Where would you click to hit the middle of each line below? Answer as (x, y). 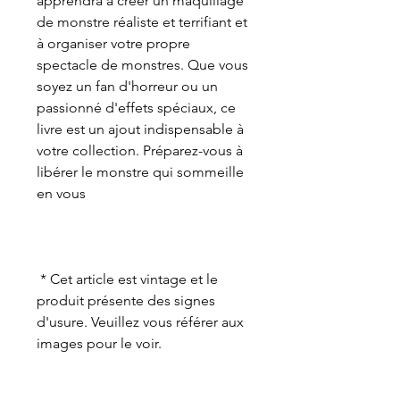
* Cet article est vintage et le (127, 279)
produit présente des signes (126, 301)
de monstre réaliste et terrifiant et (142, 22)
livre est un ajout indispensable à (140, 129)
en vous (61, 194)
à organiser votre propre (113, 44)
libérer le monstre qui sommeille (140, 172)
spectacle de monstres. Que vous (142, 65)
